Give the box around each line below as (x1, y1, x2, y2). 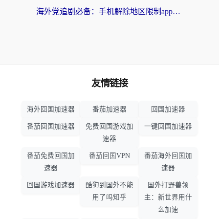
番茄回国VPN (89, 152, 130, 160)
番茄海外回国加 (144, 152, 192, 160)
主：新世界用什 (144, 194, 192, 201)
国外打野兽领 (148, 181, 189, 189)
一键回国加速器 (144, 123, 192, 131)
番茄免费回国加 (27, 152, 75, 160)
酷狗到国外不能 (86, 181, 133, 189)
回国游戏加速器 (27, 181, 75, 189)
